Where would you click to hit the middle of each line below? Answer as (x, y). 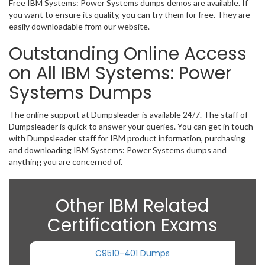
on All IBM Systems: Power (120, 73)
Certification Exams (132, 225)
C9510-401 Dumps (132, 253)
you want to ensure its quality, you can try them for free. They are (130, 14)
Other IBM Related (132, 206)
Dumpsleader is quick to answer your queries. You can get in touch (131, 126)
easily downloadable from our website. (79, 26)
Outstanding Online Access (128, 54)
